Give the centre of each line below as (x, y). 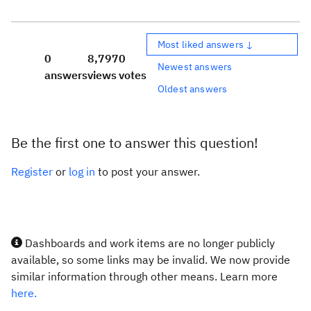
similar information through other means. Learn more (144, 276)
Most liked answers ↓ (206, 44)
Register (32, 171)
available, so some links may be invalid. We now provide (151, 260)
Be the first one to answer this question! (135, 143)
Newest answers (195, 66)
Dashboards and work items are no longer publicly (149, 243)
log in (82, 171)
